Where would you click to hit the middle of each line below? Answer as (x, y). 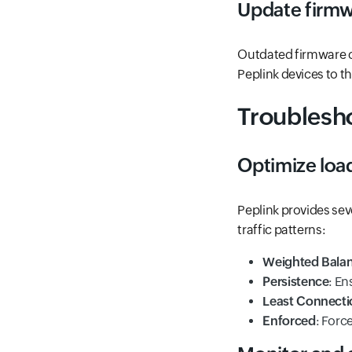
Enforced (289, 321)
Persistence (296, 282)
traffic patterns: (282, 230)
